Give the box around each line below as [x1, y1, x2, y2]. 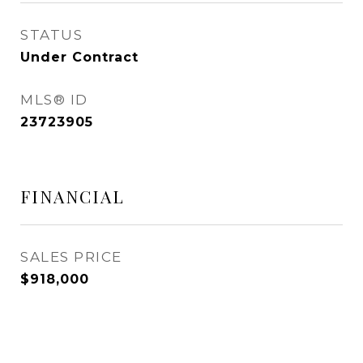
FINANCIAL [20, 185, 125, 208]
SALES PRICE [20, 249, 122, 266]
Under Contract [20, 49, 139, 66]
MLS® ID [20, 92, 88, 109]
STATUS [20, 27, 83, 44]
